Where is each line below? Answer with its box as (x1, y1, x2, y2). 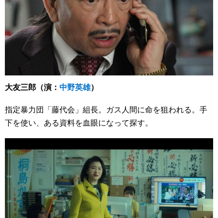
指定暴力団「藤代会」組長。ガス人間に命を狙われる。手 (5, 103, 207, 115)
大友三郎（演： (5, 81, 59, 92)
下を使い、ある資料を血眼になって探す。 (5, 116, 153, 128)
